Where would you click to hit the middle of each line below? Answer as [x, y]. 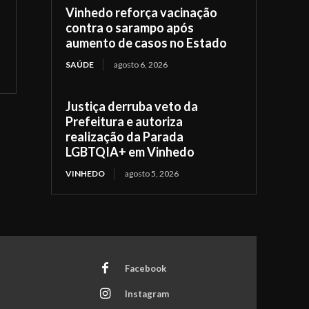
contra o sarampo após [130, 27]
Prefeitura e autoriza [124, 121]
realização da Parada [125, 136]
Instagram [147, 294]
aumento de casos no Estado [147, 42]
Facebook [145, 269]
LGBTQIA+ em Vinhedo [130, 151]
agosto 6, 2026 [141, 64]
